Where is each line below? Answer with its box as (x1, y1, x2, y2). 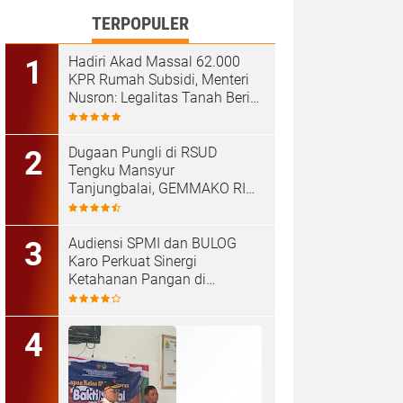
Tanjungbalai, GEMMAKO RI (68, 180, 246, 198)
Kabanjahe (68, 289, 137, 307)
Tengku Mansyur (68, 162, 175, 180)
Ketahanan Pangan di (68, 271, 206, 289)
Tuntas (68, 216, 112, 234)
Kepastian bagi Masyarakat (68, 107, 243, 125)
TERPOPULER (92, 13, 189, 35)
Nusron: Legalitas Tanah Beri (68, 89, 250, 107)
